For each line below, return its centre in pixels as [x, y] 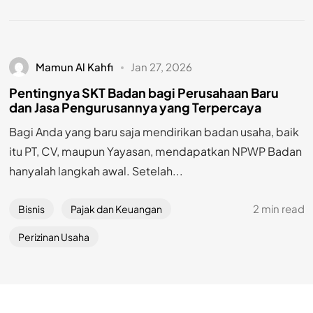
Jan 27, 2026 [162, 66]
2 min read [278, 208]
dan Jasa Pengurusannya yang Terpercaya [135, 107]
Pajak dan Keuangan [117, 209]
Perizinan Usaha [53, 237]
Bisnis [31, 209]
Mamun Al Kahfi [75, 66]
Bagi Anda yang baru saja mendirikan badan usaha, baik [154, 131]
